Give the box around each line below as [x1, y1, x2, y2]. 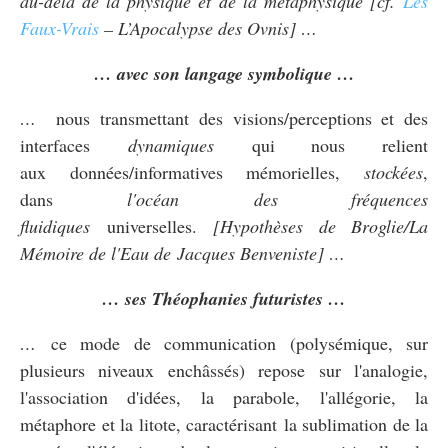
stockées [364, 159, 423, 184]
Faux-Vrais [20, 15, 99, 40]
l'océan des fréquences [127, 186, 429, 211]
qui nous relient [213, 132, 428, 157]
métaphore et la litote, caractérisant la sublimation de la [20, 411, 428, 436]
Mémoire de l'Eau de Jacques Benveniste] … [20, 240, 345, 265]
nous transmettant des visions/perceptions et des [36, 105, 428, 130]
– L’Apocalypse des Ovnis [99, 15, 289, 40]
